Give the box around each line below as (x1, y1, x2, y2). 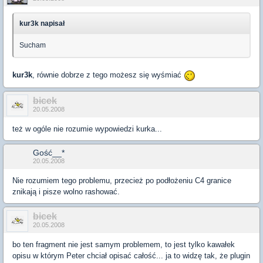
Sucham (19, 41, 46, 50)
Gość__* (33, 147, 65, 157)
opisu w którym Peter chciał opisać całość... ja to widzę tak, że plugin (12, 251, 250, 260)
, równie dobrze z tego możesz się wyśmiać (32, 70, 184, 80)
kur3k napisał (19, 19, 65, 28)
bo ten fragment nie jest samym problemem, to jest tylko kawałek (12, 240, 235, 249)
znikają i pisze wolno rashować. (12, 187, 120, 196)
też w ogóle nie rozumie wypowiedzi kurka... (12, 124, 162, 133)
